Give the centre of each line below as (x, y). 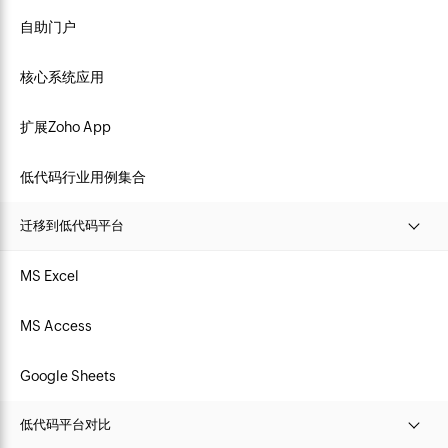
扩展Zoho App (65, 126)
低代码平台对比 (65, 424)
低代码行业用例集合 (83, 176)
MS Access (56, 325)
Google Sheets (68, 375)
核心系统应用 (62, 76)
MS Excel (49, 275)
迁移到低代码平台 (72, 225)
